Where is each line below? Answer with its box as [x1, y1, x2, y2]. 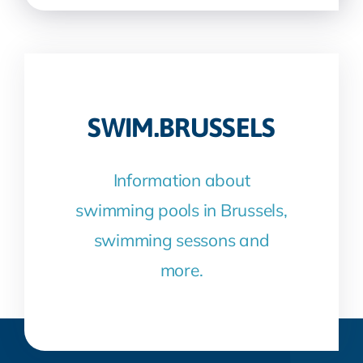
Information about [113, 169, 250, 191]
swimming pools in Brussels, [75, 199, 288, 221]
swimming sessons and [93, 229, 270, 251]
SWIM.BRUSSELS [88, 112, 275, 143]
